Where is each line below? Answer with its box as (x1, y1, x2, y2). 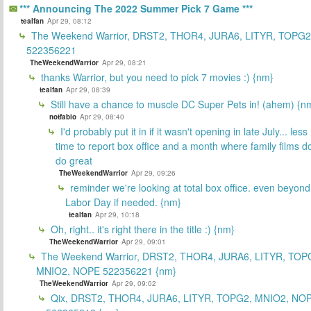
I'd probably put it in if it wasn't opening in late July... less (58, 124, 308, 138)
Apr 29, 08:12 (47, 15, 92, 26)
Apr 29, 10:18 (95, 209, 140, 219)
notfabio (49, 111, 76, 121)
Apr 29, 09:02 (112, 278, 156, 288)
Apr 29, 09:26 (131, 167, 176, 178)
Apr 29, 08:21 (102, 57, 146, 67)
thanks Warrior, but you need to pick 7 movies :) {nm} (38, 69, 274, 84)
